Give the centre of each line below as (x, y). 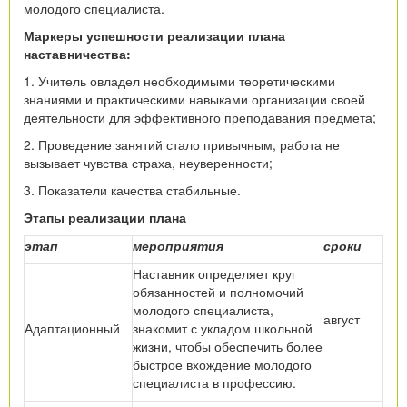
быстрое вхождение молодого (222, 364)
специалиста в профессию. (214, 382)
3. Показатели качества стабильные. (132, 189)
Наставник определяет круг (214, 273)
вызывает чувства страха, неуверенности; (148, 162)
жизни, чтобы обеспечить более (228, 346)
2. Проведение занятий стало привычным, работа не (182, 144)
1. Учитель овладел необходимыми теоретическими (179, 80)
